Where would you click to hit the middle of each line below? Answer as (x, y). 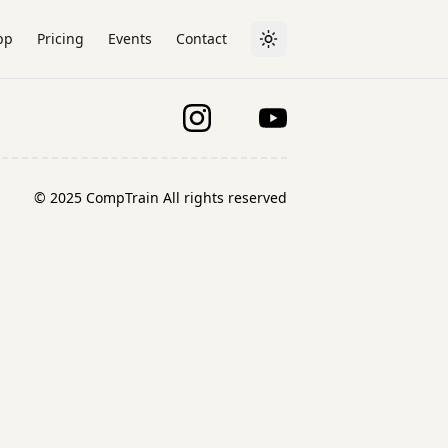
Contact (201, 38)
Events (129, 38)
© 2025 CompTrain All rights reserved (160, 197)
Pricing (60, 38)
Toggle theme (313, 47)
